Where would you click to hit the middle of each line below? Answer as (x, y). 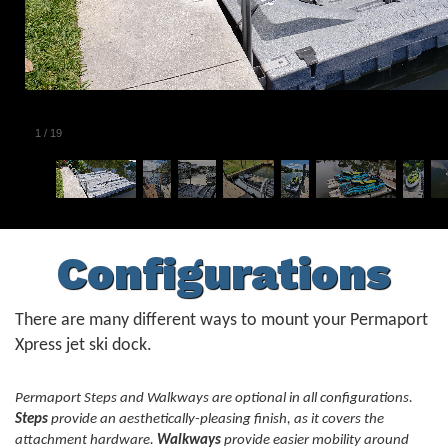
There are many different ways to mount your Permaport (221, 321)
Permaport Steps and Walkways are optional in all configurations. (214, 399)
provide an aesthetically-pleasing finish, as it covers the (216, 420)
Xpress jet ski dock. (83, 346)
